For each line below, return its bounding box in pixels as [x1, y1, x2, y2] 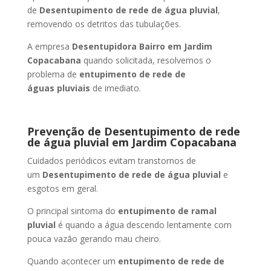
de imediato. [92, 82, 141, 94]
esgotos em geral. [27, 183, 98, 194]
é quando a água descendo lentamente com [55, 219, 232, 230]
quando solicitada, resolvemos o [83, 54, 211, 66]
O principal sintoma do [27, 205, 118, 217]
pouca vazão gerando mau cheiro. [27, 233, 161, 244]
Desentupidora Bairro [71, 41, 168, 52]
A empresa [27, 41, 72, 52]
